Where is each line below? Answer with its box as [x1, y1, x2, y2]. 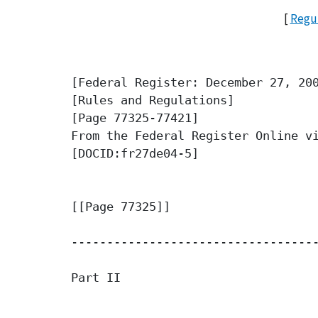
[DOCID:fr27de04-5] [71, 146, 199, 161]
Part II [71, 270, 121, 285]
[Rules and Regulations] [71, 93, 234, 108]
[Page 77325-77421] [71, 111, 199, 126]
